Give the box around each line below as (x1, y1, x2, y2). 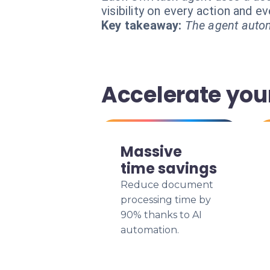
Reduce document (121, 179, 213, 190)
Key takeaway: (101, 18, 182, 33)
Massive (121, 142, 182, 162)
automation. (121, 224, 179, 236)
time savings (121, 159, 217, 178)
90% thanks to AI (121, 209, 202, 221)
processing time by (121, 194, 211, 206)
